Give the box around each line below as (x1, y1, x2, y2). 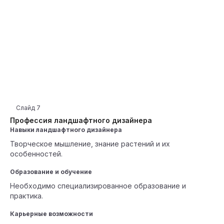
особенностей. (10, 149, 62, 158)
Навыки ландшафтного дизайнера (10, 126, 122, 133)
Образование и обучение (10, 168, 92, 175)
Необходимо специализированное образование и (10, 181, 186, 190)
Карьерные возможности (10, 210, 93, 217)
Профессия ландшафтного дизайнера (10, 116, 152, 124)
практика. (10, 191, 43, 200)
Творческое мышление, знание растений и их (10, 139, 170, 148)
